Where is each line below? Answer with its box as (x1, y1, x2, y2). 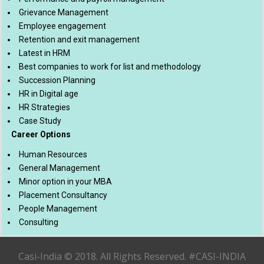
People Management (19, 204, 97, 213)
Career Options (8, 130, 71, 139)
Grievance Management (19, 8, 108, 17)
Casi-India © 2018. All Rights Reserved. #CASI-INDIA (18, 250, 246, 263)
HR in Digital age (19, 89, 78, 98)
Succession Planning (19, 75, 95, 85)
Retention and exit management (19, 35, 140, 44)
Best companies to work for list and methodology (19, 62, 201, 71)
